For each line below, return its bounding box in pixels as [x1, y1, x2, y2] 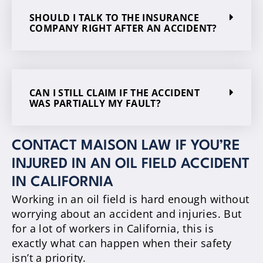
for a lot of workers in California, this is [12, 221, 214, 235]
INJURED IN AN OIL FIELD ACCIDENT [12, 157, 249, 171]
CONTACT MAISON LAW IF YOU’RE [12, 139, 240, 153]
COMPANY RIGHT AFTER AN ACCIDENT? [29, 21, 217, 35]
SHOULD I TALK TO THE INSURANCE [29, 11, 199, 24]
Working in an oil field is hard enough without [12, 191, 249, 206]
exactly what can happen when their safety [12, 235, 232, 250]
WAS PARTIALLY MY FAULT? [29, 96, 161, 110]
